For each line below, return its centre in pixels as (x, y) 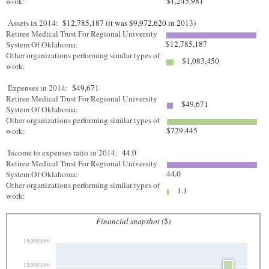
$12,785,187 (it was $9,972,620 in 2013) (128, 23)
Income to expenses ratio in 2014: (63, 153)
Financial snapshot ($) (133, 221)
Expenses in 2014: (38, 88)
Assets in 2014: (33, 23)
